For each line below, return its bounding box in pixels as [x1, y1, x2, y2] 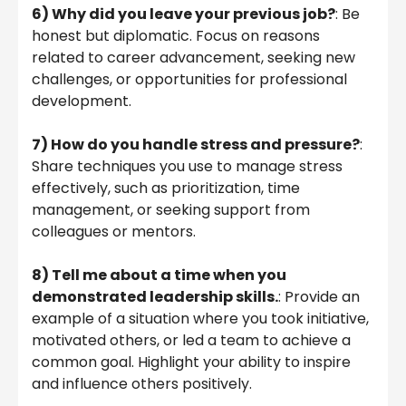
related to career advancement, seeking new [32, 46, 355, 68]
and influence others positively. [32, 372, 252, 394]
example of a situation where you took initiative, [32, 307, 369, 329]
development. [32, 90, 131, 111]
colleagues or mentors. [32, 220, 196, 242]
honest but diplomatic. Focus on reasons [32, 24, 320, 46]
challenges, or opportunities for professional [32, 68, 347, 90]
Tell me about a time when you [52, 264, 286, 285]
